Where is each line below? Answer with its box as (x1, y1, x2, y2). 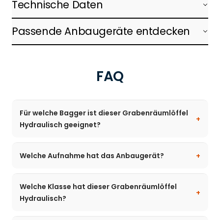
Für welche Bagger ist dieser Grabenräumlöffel (20, 108, 188, 118)
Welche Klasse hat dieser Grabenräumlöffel (20, 181, 177, 192)
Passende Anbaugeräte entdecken (12, 24, 190, 38)
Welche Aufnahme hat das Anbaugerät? (20, 150, 164, 161)
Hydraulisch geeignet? (20, 119, 101, 130)
